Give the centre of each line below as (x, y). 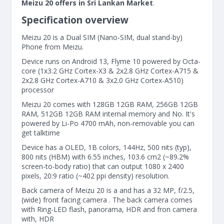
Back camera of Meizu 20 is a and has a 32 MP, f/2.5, (108, 190)
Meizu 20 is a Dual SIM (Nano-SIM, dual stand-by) (102, 37)
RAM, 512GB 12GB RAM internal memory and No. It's (108, 114)
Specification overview (75, 20)
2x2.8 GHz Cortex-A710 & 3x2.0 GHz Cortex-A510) (102, 80)
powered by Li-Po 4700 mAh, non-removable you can (108, 123)
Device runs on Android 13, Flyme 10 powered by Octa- (111, 61)
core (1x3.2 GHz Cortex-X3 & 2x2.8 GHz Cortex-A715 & (110, 71)
